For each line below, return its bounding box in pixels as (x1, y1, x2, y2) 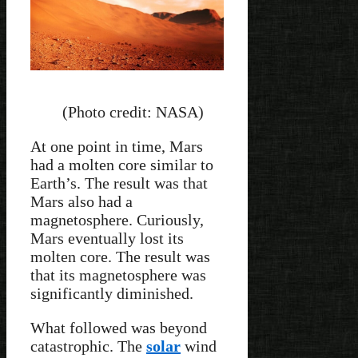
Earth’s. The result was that (30, 173, 208, 192)
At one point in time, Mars (30, 137, 203, 155)
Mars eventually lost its (30, 229, 184, 247)
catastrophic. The (30, 336, 146, 355)
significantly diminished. (30, 284, 193, 302)
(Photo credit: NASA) (62, 102, 204, 121)
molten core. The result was (30, 247, 210, 265)
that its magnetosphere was (30, 265, 206, 284)
